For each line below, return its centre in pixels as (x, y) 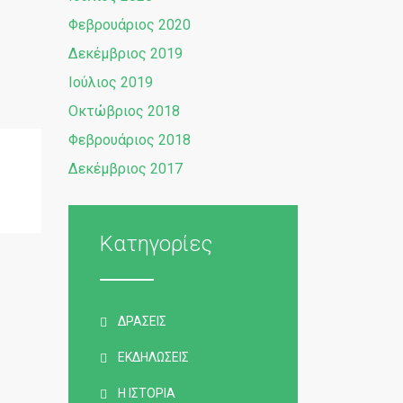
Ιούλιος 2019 (111, 82)
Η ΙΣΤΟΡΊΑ (147, 393)
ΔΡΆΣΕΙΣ (142, 321)
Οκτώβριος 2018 (124, 111)
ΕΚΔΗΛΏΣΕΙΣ (153, 357)
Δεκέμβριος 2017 (125, 169)
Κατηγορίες (156, 244)
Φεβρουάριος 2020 (130, 25)
